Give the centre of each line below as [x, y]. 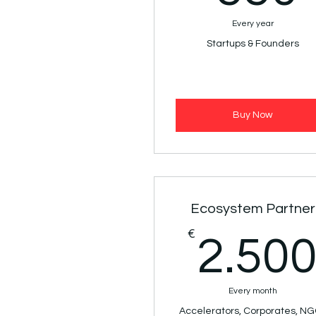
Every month [253, 291]
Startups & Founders [253, 44]
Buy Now [253, 115]
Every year [253, 24]
